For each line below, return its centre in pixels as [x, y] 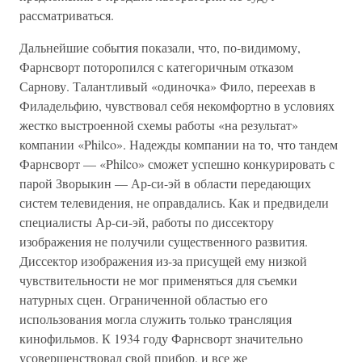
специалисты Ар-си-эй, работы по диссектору [147, 222]
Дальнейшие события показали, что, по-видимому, [160, 47]
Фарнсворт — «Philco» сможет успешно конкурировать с [177, 164]
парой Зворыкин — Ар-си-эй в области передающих [165, 183]
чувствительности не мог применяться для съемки [158, 280]
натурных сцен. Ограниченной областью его [143, 299]
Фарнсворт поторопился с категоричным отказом [156, 67]
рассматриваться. [67, 15]
